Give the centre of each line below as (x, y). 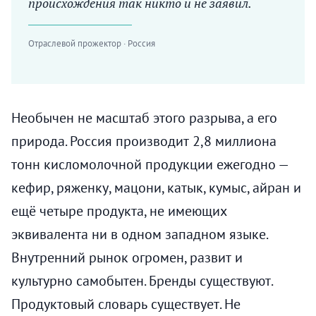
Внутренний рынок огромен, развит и (127, 258)
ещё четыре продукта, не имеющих (119, 211)
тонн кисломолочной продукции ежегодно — (150, 165)
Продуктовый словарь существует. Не (126, 304)
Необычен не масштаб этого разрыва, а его (144, 118)
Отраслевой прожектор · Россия (92, 44)
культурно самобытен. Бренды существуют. (142, 281)
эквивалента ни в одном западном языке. (139, 235)
